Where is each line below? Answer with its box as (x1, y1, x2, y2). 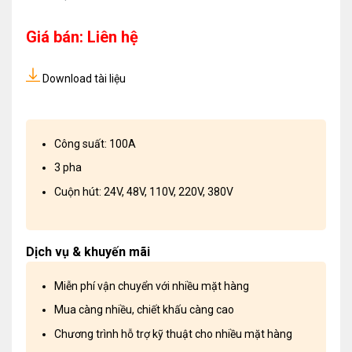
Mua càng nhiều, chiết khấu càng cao (54, 303, 235, 317)
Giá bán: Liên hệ (26, 27, 138, 47)
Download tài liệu (42, 72, 126, 86)
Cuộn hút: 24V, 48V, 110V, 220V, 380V (54, 185, 234, 198)
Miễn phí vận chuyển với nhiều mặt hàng (54, 279, 250, 292)
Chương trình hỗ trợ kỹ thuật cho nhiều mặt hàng (54, 327, 293, 340)
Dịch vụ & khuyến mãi (26, 244, 150, 259)
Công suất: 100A (54, 137, 137, 150)
